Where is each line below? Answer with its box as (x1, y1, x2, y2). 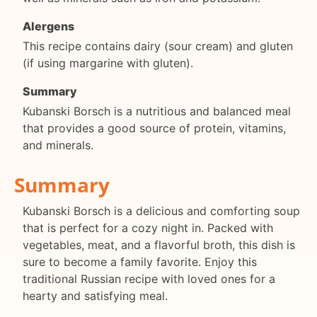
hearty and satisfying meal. (23, 289, 168, 304)
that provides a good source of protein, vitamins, (23, 120, 286, 135)
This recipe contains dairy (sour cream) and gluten (23, 38, 293, 53)
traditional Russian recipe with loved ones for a (23, 272, 275, 287)
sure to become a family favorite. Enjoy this (23, 255, 257, 270)
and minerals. (23, 137, 93, 152)
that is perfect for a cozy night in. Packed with (23, 221, 273, 236)
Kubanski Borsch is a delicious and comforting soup (23, 204, 300, 219)
